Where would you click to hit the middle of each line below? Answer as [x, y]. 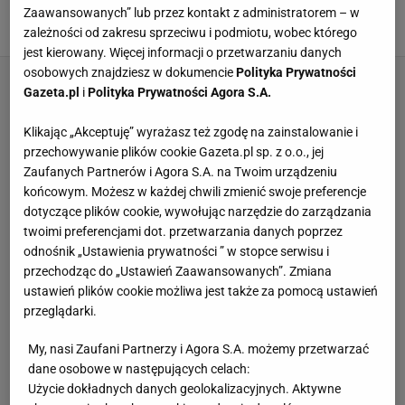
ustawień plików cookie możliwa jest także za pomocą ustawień [201, 292]
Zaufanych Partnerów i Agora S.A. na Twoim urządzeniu [181, 172]
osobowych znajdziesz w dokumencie [130, 73]
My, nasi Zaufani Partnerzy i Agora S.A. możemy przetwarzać [199, 349]
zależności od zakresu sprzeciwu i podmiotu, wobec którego [191, 33]
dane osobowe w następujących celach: [139, 369]
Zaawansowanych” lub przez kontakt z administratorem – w [192, 13]
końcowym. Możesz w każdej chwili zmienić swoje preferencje [195, 192]
